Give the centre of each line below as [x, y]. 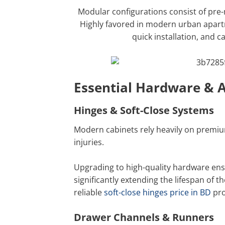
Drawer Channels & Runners [144, 217]
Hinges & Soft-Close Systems [144, 110]
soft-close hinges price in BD [156, 192]
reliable [88, 192]
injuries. [89, 142]
